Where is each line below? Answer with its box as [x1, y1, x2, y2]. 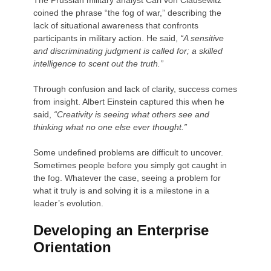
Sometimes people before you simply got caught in [33, 160, 227, 170]
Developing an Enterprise [33, 221, 209, 238]
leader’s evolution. [33, 198, 104, 208]
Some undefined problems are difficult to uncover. [33, 147, 224, 157]
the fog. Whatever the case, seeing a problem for [33, 172, 221, 183]
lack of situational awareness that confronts [33, 20, 199, 30]
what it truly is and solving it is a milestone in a [33, 185, 210, 195]
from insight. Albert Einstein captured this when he [33, 96, 225, 106]
